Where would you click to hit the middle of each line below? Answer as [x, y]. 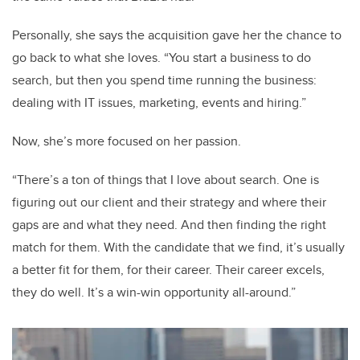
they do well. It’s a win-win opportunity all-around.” [154, 292]
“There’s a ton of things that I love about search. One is [166, 180]
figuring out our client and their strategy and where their [169, 202]
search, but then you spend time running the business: [164, 80]
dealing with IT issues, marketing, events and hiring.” [159, 102]
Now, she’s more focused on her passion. [130, 141]
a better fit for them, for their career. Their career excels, [168, 270]
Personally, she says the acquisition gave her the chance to [177, 35]
